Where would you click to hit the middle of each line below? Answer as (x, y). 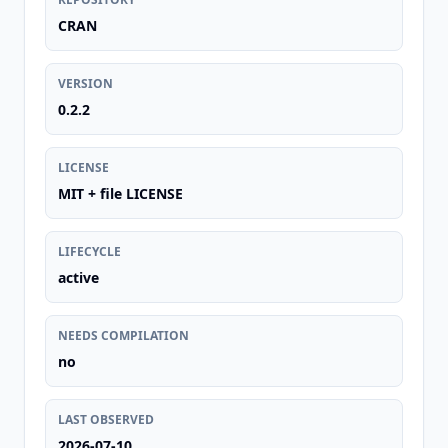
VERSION (85, 83)
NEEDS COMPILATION (123, 335)
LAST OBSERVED (106, 419)
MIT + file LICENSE (120, 193)
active (78, 277)
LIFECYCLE (89, 251)
